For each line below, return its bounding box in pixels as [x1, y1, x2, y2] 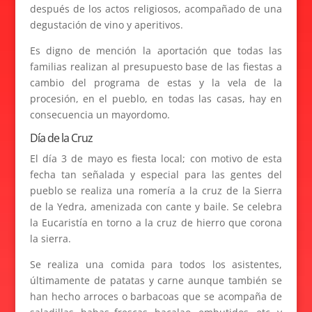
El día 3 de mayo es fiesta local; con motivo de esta [29, 152, 283, 165]
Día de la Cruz [29, 130, 93, 146]
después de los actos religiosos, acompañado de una [29, 2, 283, 15]
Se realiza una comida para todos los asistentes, [29, 258, 283, 271]
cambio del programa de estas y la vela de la [29, 76, 283, 89]
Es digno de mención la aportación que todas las [29, 44, 283, 57]
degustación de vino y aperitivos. [29, 18, 183, 31]
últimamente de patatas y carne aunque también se [29, 274, 283, 287]
